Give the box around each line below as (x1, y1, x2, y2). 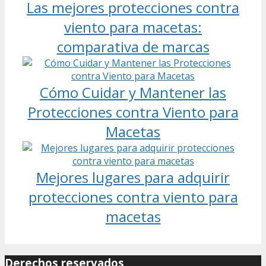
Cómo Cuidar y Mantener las (40, 82, 226, 102)
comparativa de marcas (56, 36, 210, 56)
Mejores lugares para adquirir (36, 167, 230, 187)
